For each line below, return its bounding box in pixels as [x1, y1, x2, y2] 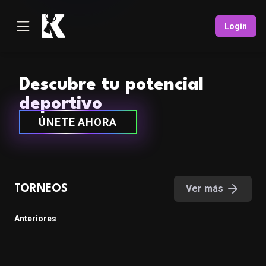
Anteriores [14, 214, 56, 223]
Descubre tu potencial [19, 77, 204, 94]
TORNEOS [14, 183, 68, 194]
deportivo [19, 96, 102, 113]
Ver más [186, 183, 223, 194]
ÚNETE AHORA [39, 116, 117, 128]
